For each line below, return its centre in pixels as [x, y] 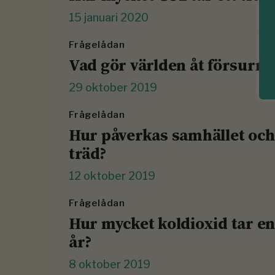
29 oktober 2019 [113, 88]
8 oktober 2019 [110, 265]
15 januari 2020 [109, 18]
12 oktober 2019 [112, 176]
